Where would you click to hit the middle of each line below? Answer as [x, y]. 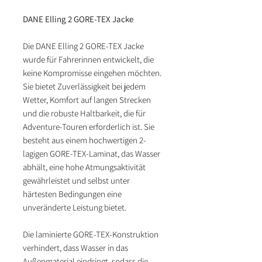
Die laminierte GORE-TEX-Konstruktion [91, 235]
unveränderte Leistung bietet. [75, 208]
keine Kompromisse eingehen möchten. [92, 73]
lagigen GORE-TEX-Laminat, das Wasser [92, 154]
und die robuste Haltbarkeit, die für [84, 113]
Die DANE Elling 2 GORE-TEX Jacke [83, 46]
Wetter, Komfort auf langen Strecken [87, 100]
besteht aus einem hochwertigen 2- [85, 140]
